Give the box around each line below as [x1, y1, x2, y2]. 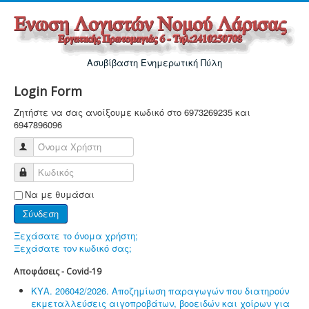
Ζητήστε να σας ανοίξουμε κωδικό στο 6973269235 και [14, 105, 250, 119]
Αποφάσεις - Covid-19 [14, 265, 101, 277]
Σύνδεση [23, 206, 59, 220]
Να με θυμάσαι [25, 187, 94, 201]
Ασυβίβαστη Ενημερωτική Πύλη [87, 55, 222, 69]
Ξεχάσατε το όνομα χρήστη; [14, 228, 138, 242]
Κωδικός [30, 165, 66, 179]
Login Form [14, 82, 82, 99]
